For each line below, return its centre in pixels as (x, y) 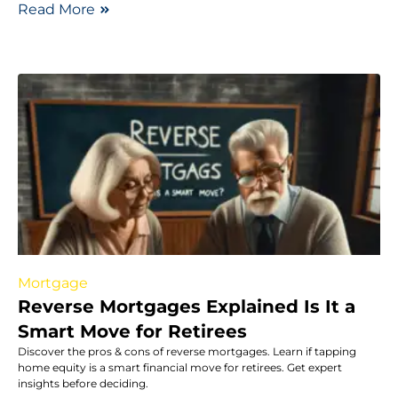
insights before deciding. (83, 383)
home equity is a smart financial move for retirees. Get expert (180, 367)
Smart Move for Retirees (132, 331)
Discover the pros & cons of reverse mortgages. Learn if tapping (187, 351)
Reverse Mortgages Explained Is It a (187, 306)
